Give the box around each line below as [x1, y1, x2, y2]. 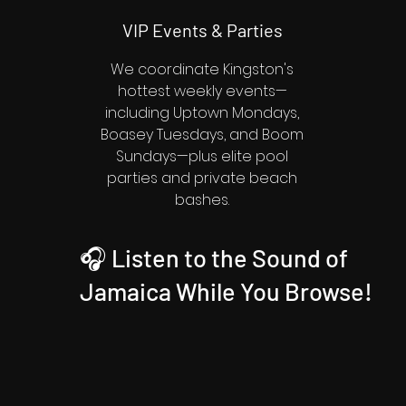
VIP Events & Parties [121, 19, 283, 41]
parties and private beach [107, 168, 297, 188]
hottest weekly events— [117, 81, 287, 101]
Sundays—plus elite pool [116, 146, 288, 167]
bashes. [175, 189, 229, 210]
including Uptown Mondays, [105, 102, 299, 123]
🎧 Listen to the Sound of [80, 243, 348, 272]
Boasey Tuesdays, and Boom [101, 124, 304, 145]
